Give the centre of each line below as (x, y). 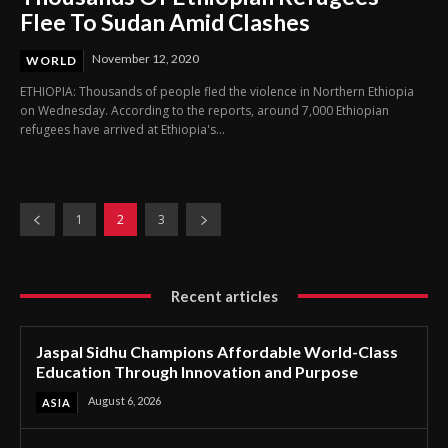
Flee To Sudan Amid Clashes (165, 21)
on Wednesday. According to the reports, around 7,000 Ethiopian (204, 110)
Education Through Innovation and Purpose (197, 371)
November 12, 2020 (145, 58)
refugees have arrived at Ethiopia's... (122, 129)
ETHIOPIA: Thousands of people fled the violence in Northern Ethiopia (217, 91)
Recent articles (224, 295)
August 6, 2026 (124, 400)
